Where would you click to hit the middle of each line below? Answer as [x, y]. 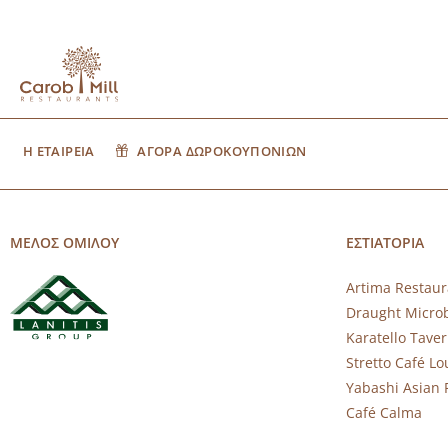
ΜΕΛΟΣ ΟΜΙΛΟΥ [64, 242]
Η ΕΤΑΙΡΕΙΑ [58, 150]
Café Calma [383, 413]
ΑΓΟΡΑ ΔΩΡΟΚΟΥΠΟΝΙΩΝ [222, 150]
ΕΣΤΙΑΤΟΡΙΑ [384, 242]
